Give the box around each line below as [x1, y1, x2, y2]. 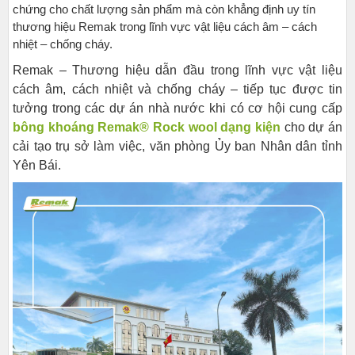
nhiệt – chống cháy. [13, 37, 113, 51]
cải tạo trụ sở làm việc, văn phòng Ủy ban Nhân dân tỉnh [13, 139, 342, 153]
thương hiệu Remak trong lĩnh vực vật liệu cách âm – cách [13, 20, 317, 33]
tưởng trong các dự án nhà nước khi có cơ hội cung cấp [13, 101, 342, 115]
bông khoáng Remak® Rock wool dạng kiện [13, 120, 284, 134]
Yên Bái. [13, 158, 61, 172]
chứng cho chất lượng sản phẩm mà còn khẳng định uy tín [13, 2, 315, 16]
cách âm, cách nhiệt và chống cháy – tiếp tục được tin [13, 82, 342, 96]
